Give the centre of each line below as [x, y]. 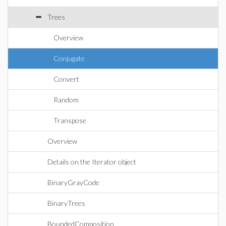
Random [66, 100]
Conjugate [69, 58]
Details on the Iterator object [92, 162]
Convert [66, 79]
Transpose [70, 120]
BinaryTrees [66, 203]
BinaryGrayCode [73, 182]
